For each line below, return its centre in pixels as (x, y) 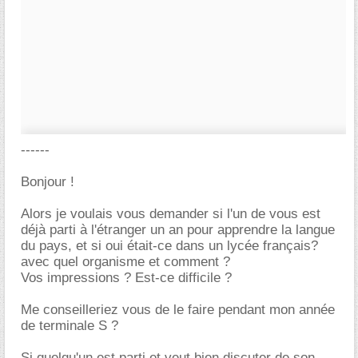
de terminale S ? (70, 326)
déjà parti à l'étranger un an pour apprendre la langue (178, 230)
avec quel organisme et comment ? (125, 262)
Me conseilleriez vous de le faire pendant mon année (178, 310)
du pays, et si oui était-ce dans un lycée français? (169, 246)
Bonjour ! (48, 182)
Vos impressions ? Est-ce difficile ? (126, 278)
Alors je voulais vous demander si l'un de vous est (171, 214)
